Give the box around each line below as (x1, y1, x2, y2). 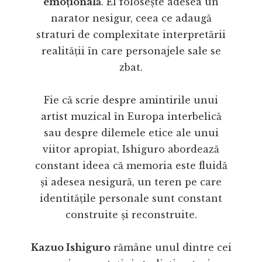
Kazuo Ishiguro (30, 241, 111, 253)
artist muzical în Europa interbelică (40, 110, 222, 122)
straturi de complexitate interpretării (36, 28, 226, 40)
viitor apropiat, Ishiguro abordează (43, 143, 219, 155)
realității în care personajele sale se (41, 44, 221, 57)
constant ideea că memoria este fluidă (35, 159, 227, 171)
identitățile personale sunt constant (40, 192, 222, 204)
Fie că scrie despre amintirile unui (44, 94, 218, 106)
